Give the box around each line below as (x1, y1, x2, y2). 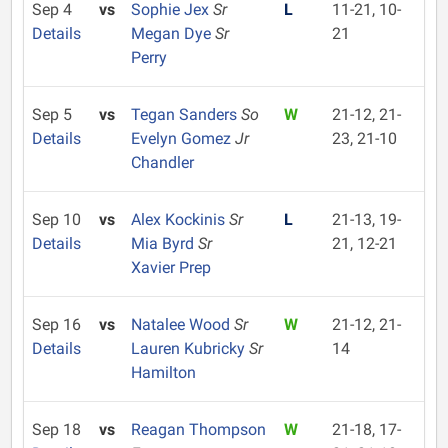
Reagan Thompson (130, 420, 266, 439)
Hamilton (130, 363, 196, 382)
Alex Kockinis (130, 210, 229, 229)
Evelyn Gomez (130, 129, 235, 148)
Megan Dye (130, 24, 215, 43)
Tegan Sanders (130, 105, 241, 124)
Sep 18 (32, 420, 81, 439)
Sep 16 (32, 315, 81, 334)
